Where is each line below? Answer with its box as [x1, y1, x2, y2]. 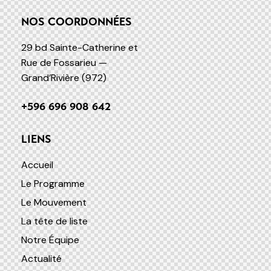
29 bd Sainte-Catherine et [21, 41, 138, 54]
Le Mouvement [21, 196, 87, 209]
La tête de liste [21, 215, 88, 227]
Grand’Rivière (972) [21, 71, 106, 84]
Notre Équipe [21, 233, 79, 246]
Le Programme [21, 177, 85, 190]
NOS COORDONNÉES [21, 15, 132, 28]
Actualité [21, 252, 62, 265]
